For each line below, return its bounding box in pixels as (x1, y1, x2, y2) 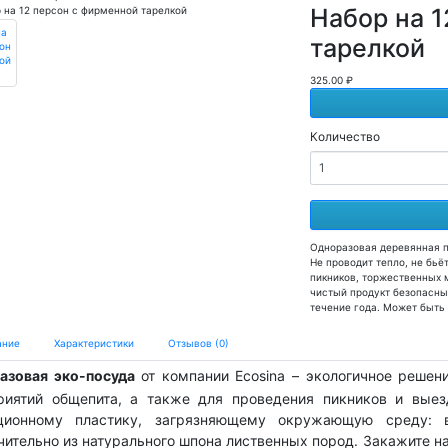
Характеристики (54, 336, 134, 349)
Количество (310, 128, 381, 144)
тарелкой (310, 32, 426, 63)
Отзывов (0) (168, 336, 229, 349)
